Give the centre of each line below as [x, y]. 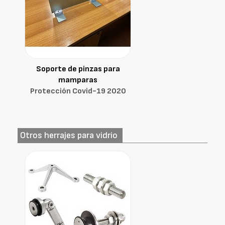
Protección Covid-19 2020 [78, 91]
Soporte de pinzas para [78, 69]
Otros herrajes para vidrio [69, 135]
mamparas [78, 80]
